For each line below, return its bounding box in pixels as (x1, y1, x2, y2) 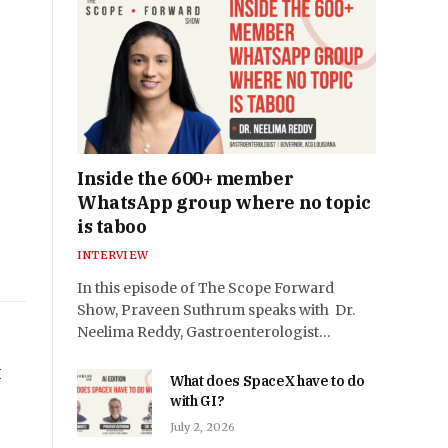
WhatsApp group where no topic (77, 191, 371, 215)
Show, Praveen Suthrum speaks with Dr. (77, 301, 355, 320)
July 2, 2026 (170, 420, 235, 435)
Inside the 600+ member (77, 167, 294, 191)
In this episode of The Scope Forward (77, 279, 334, 298)
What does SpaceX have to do (170, 372, 365, 391)
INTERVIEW (77, 248, 148, 263)
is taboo (77, 215, 147, 239)
